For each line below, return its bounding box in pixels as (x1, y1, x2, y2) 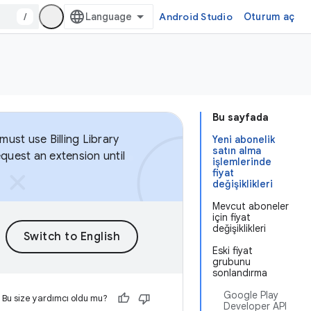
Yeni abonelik (212, 133, 275, 146)
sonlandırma (212, 267, 267, 279)
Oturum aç (243, 10, 294, 23)
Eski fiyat (212, 244, 253, 257)
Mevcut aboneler (212, 200, 289, 212)
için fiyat (212, 211, 251, 224)
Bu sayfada (212, 111, 269, 124)
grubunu (212, 255, 251, 268)
